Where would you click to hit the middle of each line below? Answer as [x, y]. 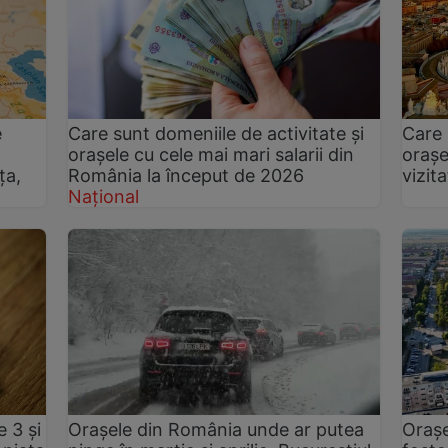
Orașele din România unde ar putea [216, 430]
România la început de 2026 [186, 175]
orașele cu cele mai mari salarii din [211, 154]
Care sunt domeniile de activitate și [216, 133]
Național [104, 196]
